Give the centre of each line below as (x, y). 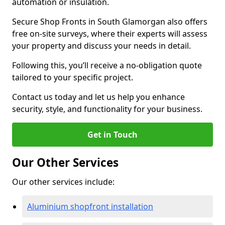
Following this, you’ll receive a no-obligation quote (107, 65)
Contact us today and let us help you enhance (98, 97)
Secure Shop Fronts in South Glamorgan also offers (110, 22)
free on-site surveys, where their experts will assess (110, 34)
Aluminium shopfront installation (90, 206)
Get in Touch (113, 135)
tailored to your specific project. (73, 77)
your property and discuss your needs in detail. (102, 46)
